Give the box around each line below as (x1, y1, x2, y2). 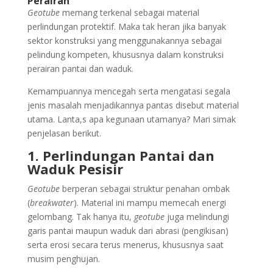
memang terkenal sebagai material (62, 7, 199, 19)
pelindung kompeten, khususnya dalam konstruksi (27, 49, 224, 61)
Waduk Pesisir (27, 160, 123, 179)
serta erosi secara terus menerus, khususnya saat (27, 239, 224, 251)
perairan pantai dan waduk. (27, 63, 136, 75)
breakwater (29, 197, 74, 209)
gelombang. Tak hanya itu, (27, 211, 134, 223)
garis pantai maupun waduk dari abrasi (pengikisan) (27, 225, 229, 237)
